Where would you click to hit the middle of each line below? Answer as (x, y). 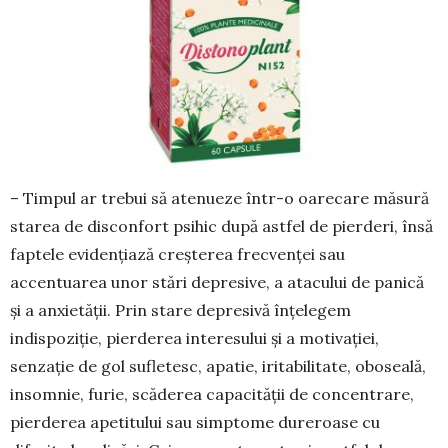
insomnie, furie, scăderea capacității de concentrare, (212, 394)
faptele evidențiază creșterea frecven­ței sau (177, 254)
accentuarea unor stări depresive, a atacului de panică (217, 282)
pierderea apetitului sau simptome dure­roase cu (195, 422)
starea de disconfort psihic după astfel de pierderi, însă (221, 226)
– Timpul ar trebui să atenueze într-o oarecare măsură (219, 198)
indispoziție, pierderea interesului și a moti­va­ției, (194, 338)
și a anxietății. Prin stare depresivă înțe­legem (180, 310)
